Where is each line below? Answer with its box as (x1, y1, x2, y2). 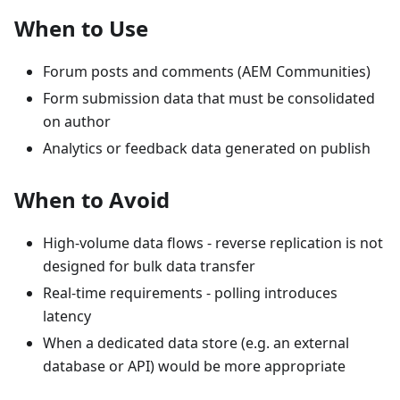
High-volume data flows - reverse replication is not (43, 232, 383, 253)
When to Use (14, 12, 148, 43)
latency (43, 305, 91, 326)
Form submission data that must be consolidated (43, 87, 375, 108)
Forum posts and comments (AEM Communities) (43, 61, 371, 81)
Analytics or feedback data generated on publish (43, 137, 371, 158)
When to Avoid (14, 184, 170, 214)
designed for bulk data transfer (43, 255, 255, 276)
